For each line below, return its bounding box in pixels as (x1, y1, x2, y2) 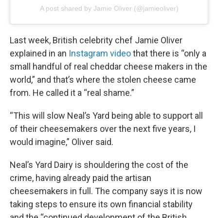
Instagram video (69, 48, 131, 59)
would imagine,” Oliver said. (10, 137, 113, 147)
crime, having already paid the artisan (10, 173, 151, 183)
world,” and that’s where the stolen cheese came (10, 74, 196, 85)
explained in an (10, 48, 69, 59)
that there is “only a (131, 48, 206, 59)
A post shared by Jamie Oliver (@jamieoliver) (39, 4, 179, 13)
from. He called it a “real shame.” (10, 88, 134, 98)
